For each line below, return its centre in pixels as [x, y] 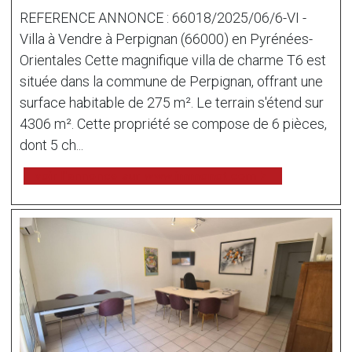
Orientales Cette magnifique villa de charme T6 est [173, 60]
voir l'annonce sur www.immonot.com [146, 176]
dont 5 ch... [51, 145]
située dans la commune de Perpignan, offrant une [171, 81]
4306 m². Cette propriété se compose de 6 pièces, [173, 123]
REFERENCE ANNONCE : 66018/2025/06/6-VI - [163, 17]
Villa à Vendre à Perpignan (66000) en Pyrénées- [166, 38]
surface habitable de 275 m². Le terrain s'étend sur [172, 102]
